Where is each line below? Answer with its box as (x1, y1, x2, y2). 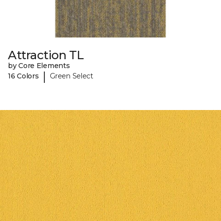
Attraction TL (8, 47, 84, 62)
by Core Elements (8, 61, 70, 70)
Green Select (50, 72, 93, 81)
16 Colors (8, 72, 39, 81)
